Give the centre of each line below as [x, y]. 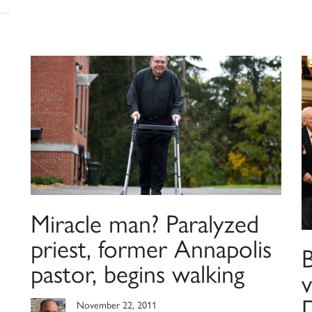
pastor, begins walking [137, 274]
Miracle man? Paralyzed [145, 224]
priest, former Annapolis [151, 249]
